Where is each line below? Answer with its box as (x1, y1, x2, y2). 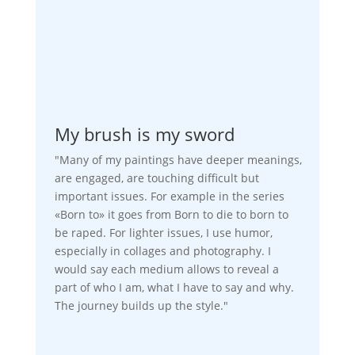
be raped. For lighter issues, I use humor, (54, 224, 273, 240)
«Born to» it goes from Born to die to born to (54, 206, 288, 222)
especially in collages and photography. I (54, 242, 271, 258)
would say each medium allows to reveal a (54, 261, 279, 277)
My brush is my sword (54, 121, 235, 146)
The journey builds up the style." (54, 297, 228, 313)
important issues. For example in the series (54, 188, 284, 204)
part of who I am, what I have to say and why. (54, 279, 294, 295)
